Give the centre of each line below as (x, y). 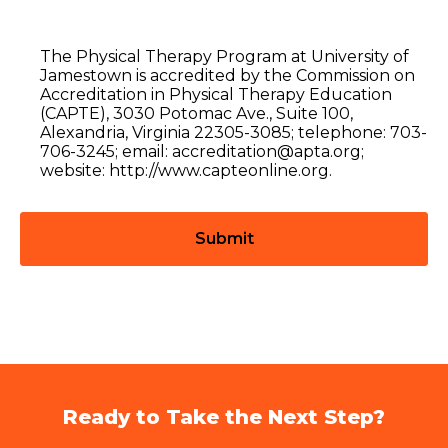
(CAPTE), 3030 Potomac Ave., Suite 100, (196, 113)
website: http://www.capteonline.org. (186, 170)
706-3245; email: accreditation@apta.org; (202, 151)
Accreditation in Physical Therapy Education (216, 94)
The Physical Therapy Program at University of (224, 56)
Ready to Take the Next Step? (224, 417)
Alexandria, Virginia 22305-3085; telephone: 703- (233, 132)
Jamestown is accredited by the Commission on (227, 75)
